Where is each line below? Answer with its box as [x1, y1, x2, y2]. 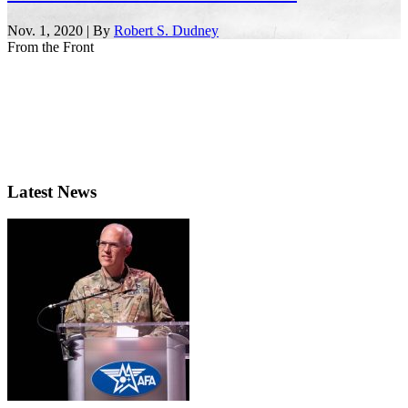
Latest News [7, 181, 97, 201]
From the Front [7, 38, 94, 55]
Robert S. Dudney [114, 22, 219, 38]
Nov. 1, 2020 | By [7, 22, 114, 38]
